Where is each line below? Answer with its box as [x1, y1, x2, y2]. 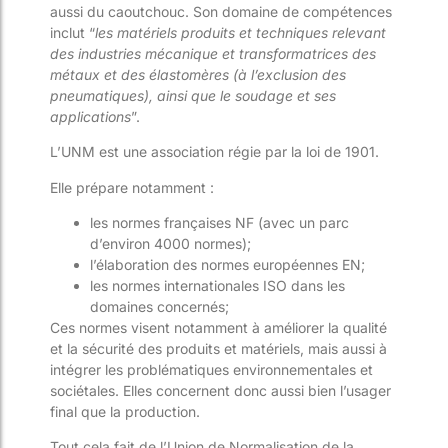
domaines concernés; [90, 297, 229, 315]
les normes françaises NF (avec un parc [90, 213, 349, 231]
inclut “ [50, 23, 95, 41]
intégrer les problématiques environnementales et [50, 360, 373, 378]
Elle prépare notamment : [50, 178, 214, 196]
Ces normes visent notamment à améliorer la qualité [50, 318, 387, 336]
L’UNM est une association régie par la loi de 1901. [50, 143, 379, 161]
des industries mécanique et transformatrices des [50, 44, 376, 62]
